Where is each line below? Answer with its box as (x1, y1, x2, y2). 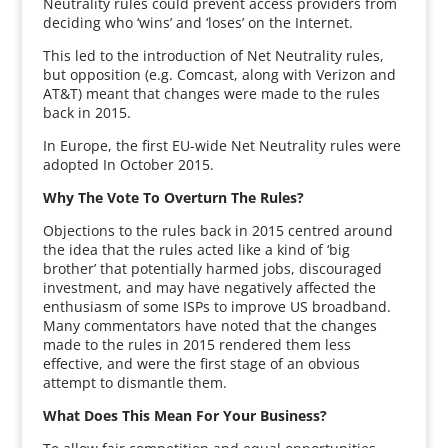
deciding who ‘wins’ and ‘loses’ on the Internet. (42, 13, 353, 32)
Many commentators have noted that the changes (42, 316, 377, 335)
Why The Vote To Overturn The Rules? (42, 188, 304, 207)
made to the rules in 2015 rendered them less (42, 335, 351, 354)
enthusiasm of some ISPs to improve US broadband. (42, 297, 391, 316)
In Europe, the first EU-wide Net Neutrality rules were (42, 136, 401, 155)
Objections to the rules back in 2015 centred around (42, 221, 393, 240)
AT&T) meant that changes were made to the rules (42, 84, 380, 103)
